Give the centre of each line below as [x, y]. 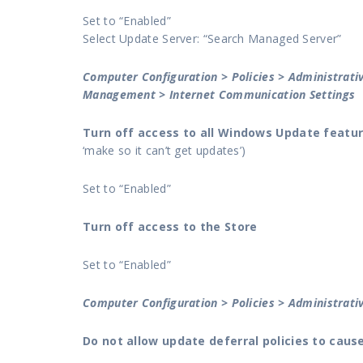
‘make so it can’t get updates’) [164, 150]
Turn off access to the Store [170, 226]
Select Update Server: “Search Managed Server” [212, 38]
